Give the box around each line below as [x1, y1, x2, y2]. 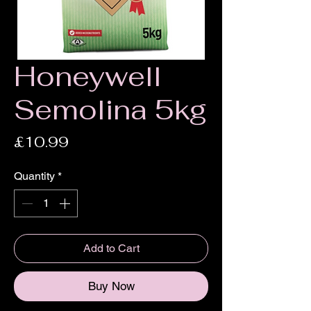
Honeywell [14, 58, 162, 95]
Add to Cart [83, 242, 140, 255]
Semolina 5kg [14, 92, 207, 128]
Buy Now [87, 279, 135, 294]
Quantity [14, 169, 55, 183]
